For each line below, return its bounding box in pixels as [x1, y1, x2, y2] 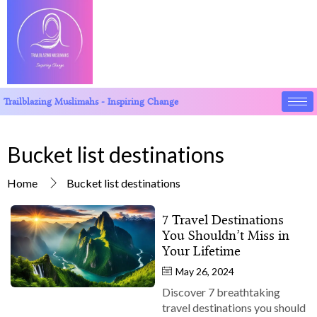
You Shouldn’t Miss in [162, 226, 289, 243]
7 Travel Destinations [162, 211, 284, 228]
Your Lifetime [162, 242, 241, 259]
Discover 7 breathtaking [162, 284, 280, 299]
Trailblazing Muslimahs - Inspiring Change [4, 96, 178, 108]
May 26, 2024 [175, 265, 234, 277]
